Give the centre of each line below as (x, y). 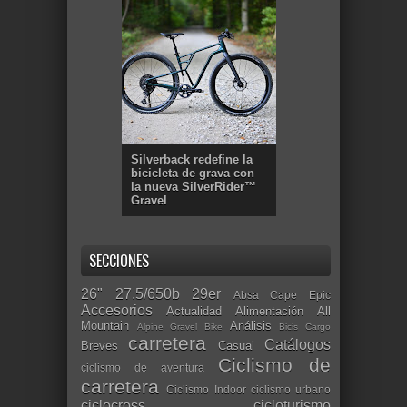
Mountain (105, 325)
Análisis (250, 325)
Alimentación (269, 311)
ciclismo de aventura (143, 367)
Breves (99, 345)
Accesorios (117, 310)
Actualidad (194, 311)
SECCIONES (119, 260)
